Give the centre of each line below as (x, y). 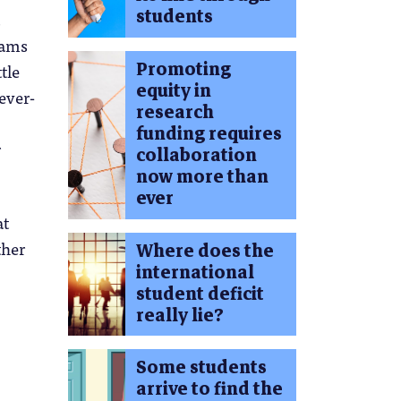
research (175, 112)
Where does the (205, 251)
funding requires (209, 133)
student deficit (200, 294)
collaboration (196, 155)
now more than (202, 176)
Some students (201, 368)
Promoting (183, 69)
